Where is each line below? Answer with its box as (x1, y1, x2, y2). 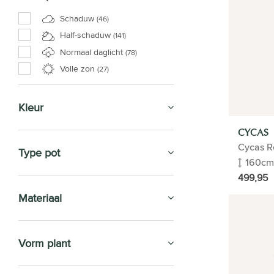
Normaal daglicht (57, 45, 125, 58)
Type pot (18, 144, 60, 160)
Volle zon (57, 62, 97, 75)
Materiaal (18, 190, 62, 206)
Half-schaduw (57, 29, 113, 42)
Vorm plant (18, 235, 70, 251)
